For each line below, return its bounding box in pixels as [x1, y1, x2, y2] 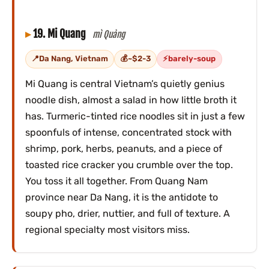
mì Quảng [92, 29, 125, 41]
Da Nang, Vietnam [38, 54, 108, 64]
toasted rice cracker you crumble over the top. [25, 159, 233, 171]
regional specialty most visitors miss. [25, 223, 190, 235]
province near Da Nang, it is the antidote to [25, 191, 218, 203]
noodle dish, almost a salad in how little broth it [25, 94, 237, 106]
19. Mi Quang [32, 26, 88, 41]
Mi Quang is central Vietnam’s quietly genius [25, 77, 225, 89]
